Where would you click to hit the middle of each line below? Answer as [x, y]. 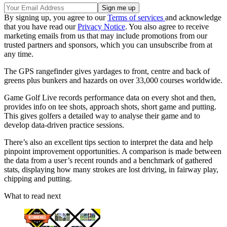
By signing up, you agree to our [56, 18]
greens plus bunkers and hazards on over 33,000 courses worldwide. [113, 81]
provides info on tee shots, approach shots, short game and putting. [110, 107]
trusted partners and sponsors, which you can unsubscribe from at [108, 45]
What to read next [32, 196]
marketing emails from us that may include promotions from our [106, 36]
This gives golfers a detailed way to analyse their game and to [102, 116]
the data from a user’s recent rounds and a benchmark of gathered [108, 161]
